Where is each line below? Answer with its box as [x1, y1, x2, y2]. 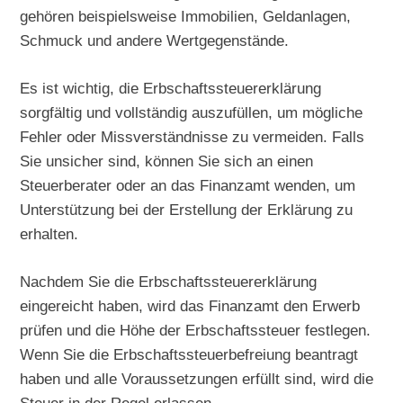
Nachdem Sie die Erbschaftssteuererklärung [20, 273, 318, 291]
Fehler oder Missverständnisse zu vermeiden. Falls [20, 128, 365, 147]
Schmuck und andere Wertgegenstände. [20, 31, 290, 50]
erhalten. [20, 225, 79, 244]
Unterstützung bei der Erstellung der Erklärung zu [20, 201, 354, 219]
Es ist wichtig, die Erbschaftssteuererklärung [20, 79, 322, 98]
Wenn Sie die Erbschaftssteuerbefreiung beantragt [20, 345, 359, 364]
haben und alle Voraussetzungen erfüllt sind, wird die [20, 370, 374, 389]
